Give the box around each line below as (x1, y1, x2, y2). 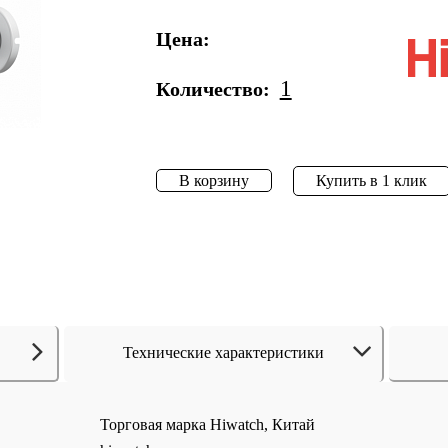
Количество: (155, 78, 270, 100)
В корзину (178, 172, 249, 189)
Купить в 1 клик (315, 172, 427, 189)
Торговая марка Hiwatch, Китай (100, 416, 315, 433)
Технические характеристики (122, 344, 324, 361)
